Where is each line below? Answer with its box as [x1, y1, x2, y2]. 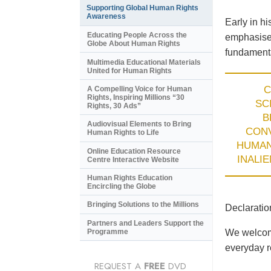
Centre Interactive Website [87, 155, 179, 164]
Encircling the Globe [87, 182, 156, 191]
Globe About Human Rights [87, 39, 180, 48]
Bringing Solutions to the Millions [87, 200, 199, 209]
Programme [87, 227, 128, 236]
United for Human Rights [87, 66, 172, 75]
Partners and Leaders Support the [87, 218, 204, 227]
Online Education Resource [87, 146, 181, 155]
